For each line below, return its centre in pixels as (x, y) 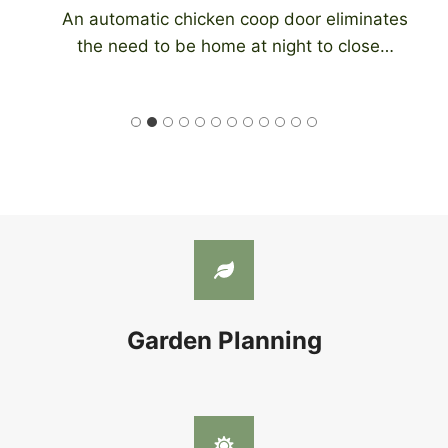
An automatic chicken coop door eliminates (224, 18)
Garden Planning (224, 340)
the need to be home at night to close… (224, 45)
